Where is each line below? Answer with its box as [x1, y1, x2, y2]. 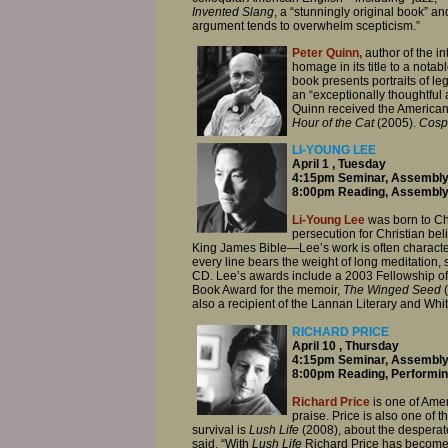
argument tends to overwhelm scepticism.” [192, 18, 420, 33]
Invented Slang [192, 4, 274, 19]
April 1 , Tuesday [292, 157, 386, 172]
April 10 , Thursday [292, 338, 399, 353]
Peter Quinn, [292, 45, 362, 60]
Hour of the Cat [292, 115, 374, 130]
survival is [192, 422, 249, 437]
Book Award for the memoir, [192, 283, 343, 298]
